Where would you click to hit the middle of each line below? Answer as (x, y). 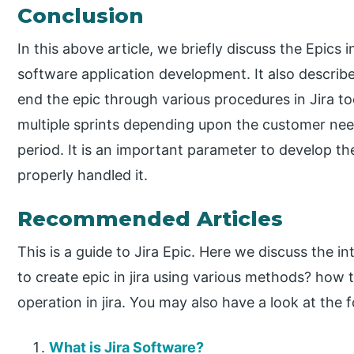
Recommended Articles (151, 219)
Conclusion (81, 15)
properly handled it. (83, 175)
